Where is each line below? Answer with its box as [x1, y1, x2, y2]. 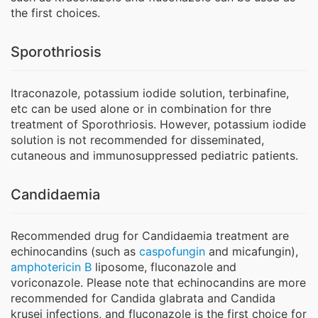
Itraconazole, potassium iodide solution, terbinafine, [11, 86, 289, 101]
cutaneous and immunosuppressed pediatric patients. [11, 148, 298, 163]
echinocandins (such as [11, 244, 139, 259]
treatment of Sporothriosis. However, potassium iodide [11, 117, 306, 132]
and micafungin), [205, 244, 298, 259]
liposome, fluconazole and [92, 260, 236, 275]
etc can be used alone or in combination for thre [11, 102, 271, 116]
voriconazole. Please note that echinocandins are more [11, 275, 306, 290]
